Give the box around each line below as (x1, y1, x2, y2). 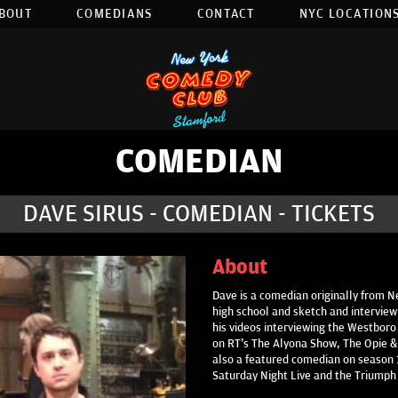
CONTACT (196, 6, 255, 21)
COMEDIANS (76, 6, 153, 21)
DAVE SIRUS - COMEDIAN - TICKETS (23, 201, 375, 227)
